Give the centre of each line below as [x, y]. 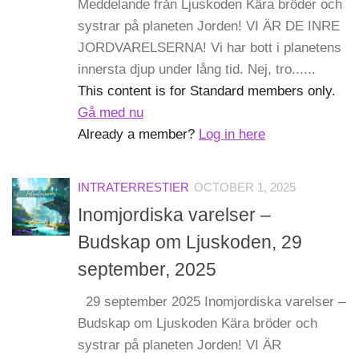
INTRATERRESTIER [133, 187]
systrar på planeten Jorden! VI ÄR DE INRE [209, 26]
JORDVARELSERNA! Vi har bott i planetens [210, 47]
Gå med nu [111, 112]
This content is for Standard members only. [207, 91]
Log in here [232, 134]
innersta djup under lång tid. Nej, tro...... [197, 69]
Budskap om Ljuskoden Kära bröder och [198, 324]
